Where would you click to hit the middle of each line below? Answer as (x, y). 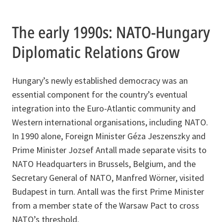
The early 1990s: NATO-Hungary (111, 32)
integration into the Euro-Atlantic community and (104, 108)
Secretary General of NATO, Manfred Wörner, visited (108, 177)
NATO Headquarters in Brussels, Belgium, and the (104, 164)
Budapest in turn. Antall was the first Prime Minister (108, 191)
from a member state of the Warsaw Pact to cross (106, 205)
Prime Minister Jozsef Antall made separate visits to (109, 150)
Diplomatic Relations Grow (96, 52)
